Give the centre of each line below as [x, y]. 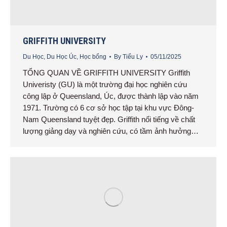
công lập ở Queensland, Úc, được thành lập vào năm [111, 96]
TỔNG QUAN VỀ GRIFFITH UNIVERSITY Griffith [106, 72]
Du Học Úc [62, 56]
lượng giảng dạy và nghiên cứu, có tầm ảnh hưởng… [111, 131]
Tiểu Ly [133, 56]
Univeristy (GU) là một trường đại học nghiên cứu [105, 84]
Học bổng [93, 56]
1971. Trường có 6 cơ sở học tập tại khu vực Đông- [108, 107]
